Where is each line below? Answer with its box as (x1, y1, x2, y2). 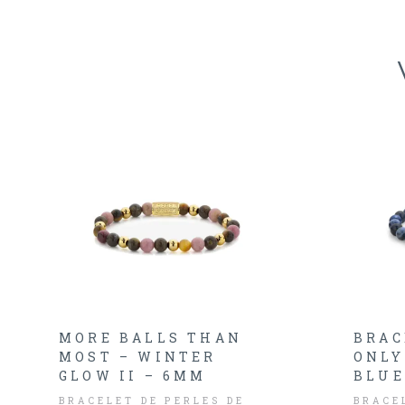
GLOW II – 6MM (59, 367, 207, 384)
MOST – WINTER (59, 348, 217, 365)
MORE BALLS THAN (59, 329, 242, 346)
